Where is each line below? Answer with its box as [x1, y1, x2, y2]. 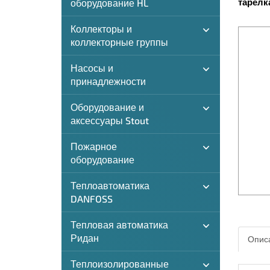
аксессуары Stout [71, 115, 149, 126]
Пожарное [71, 140, 117, 152]
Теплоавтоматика [71, 180, 149, 191]
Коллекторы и [71, 23, 132, 34]
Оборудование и [71, 101, 144, 113]
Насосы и [71, 62, 113, 74]
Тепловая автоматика [71, 219, 168, 230]
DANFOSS [71, 193, 113, 204]
